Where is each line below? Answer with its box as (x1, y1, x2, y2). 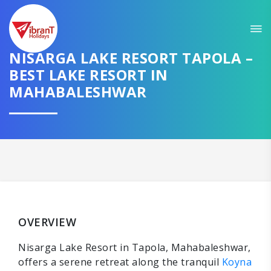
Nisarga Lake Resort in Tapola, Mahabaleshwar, (18, 241, 251, 254)
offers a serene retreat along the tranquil (18, 255, 222, 269)
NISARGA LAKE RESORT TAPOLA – (9, 47, 253, 68)
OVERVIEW (18, 215, 76, 229)
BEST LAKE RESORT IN (9, 64, 168, 85)
